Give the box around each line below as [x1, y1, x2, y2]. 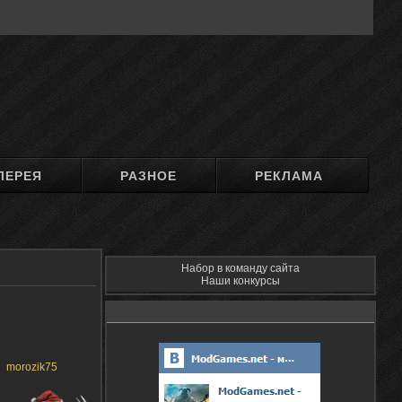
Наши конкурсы [201, 275, 280, 287]
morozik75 [6, 361, 57, 373]
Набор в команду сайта [181, 262, 300, 275]
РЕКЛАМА [255, 169, 324, 183]
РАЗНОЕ [120, 169, 178, 183]
